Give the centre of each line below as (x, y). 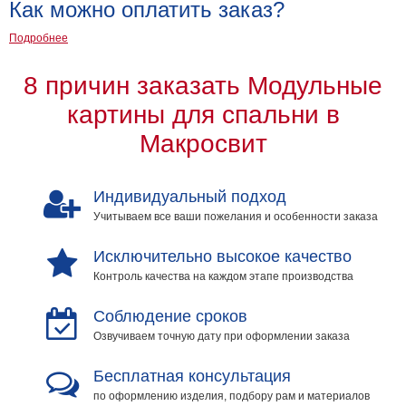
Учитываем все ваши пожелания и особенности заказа (235, 216)
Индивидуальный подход (189, 196)
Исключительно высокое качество (222, 256)
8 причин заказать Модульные (203, 85)
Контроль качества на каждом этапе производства (223, 276)
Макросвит (203, 143)
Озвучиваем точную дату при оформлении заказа (221, 336)
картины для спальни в (203, 114)
